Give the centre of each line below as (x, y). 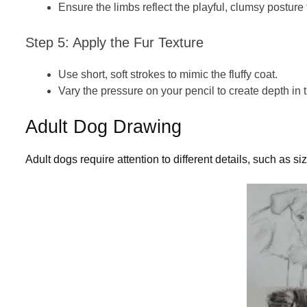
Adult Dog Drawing (106, 126)
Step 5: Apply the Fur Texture (114, 42)
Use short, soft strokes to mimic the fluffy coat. (168, 74)
